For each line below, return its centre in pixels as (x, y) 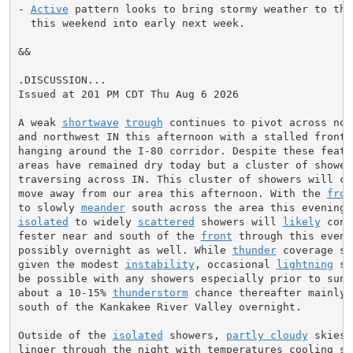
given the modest (71, 264)
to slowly (49, 207)
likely (301, 221)
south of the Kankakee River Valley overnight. (160, 307)
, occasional (235, 264)
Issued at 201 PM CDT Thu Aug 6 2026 (128, 94)
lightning (305, 264)
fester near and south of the (109, 236)
